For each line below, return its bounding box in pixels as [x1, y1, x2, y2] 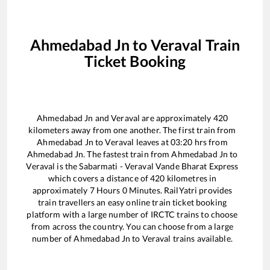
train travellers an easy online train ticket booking [38, 197, 227, 208]
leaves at [134, 137, 171, 148]
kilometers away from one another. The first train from [28, 125, 236, 136]
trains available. [171, 233, 233, 244]
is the [55, 161, 80, 172]
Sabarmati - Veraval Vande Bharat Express [79, 161, 239, 172]
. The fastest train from [83, 149, 172, 160]
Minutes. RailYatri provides [127, 185, 233, 196]
